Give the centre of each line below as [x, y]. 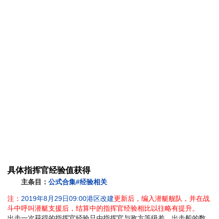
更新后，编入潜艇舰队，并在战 [162, 199]
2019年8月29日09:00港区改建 [67, 199]
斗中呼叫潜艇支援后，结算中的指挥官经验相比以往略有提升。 [103, 208]
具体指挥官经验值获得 [49, 171]
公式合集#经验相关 [78, 182]
